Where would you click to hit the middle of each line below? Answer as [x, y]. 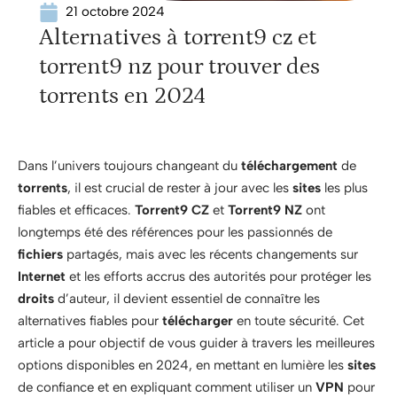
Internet [42, 276]
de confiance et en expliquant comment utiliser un [167, 387]
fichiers [40, 254]
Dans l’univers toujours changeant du [129, 166]
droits [36, 299]
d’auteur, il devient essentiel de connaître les [187, 299]
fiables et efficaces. [76, 210]
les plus [344, 188]
